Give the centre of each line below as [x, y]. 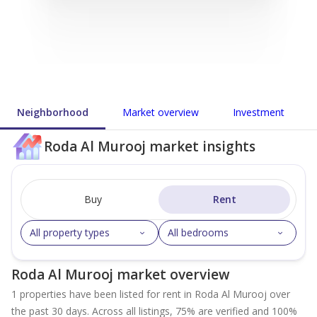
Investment [259, 112]
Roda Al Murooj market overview [121, 275]
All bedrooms [198, 232]
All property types [70, 232]
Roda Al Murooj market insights [150, 146]
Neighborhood [53, 112]
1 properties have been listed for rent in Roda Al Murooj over [151, 294]
